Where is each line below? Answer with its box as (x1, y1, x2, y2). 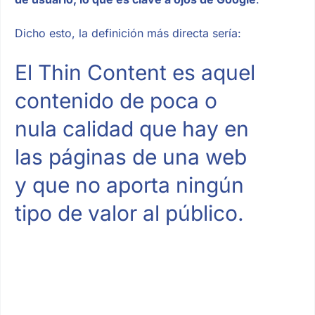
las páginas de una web (14, 143, 247, 169)
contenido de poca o (14, 87, 217, 113)
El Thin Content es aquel (14, 59, 255, 85)
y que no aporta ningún (14, 172, 244, 198)
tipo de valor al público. (14, 200, 244, 226)
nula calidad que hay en (14, 115, 249, 141)
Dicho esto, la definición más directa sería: (14, 25, 241, 40)
